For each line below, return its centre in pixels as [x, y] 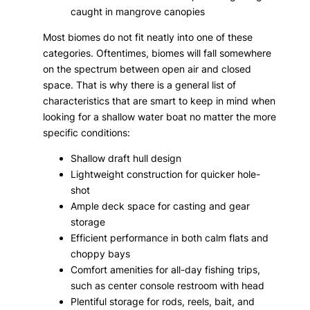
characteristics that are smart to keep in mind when [159, 100]
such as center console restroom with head [168, 285]
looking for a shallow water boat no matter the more [160, 116]
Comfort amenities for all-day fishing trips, [166, 269]
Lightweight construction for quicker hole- [166, 174]
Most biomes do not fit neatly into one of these [148, 37]
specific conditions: [87, 132]
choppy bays [101, 253]
